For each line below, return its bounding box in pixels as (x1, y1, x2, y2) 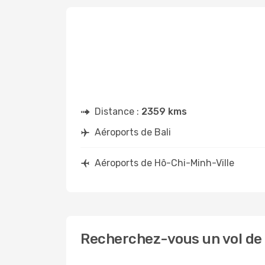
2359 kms (141, 106, 187, 117)
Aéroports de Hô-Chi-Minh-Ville (95, 157, 234, 169)
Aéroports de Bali (95, 127, 171, 138)
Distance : (95, 106, 141, 117)
